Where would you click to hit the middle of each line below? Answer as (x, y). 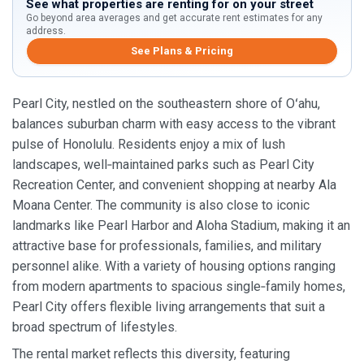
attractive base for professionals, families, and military (167, 245)
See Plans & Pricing (182, 51)
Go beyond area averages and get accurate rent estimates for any (174, 17)
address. (46, 30)
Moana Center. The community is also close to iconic (161, 205)
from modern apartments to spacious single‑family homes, (179, 286)
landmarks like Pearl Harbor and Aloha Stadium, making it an (181, 225)
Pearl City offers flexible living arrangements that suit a (169, 306)
